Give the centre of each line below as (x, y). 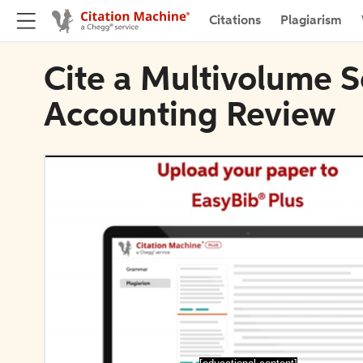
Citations (235, 21)
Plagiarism (311, 21)
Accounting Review (190, 117)
